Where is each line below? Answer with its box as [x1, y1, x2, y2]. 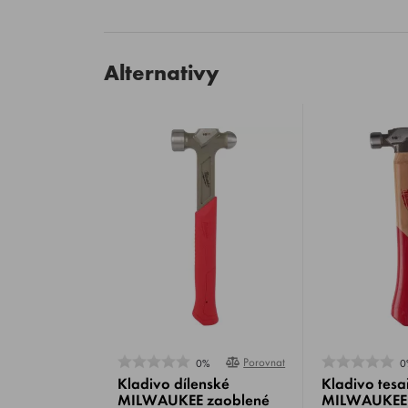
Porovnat [243, 354, 286, 370]
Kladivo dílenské [117, 373, 229, 393]
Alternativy [104, 58, 219, 87]
